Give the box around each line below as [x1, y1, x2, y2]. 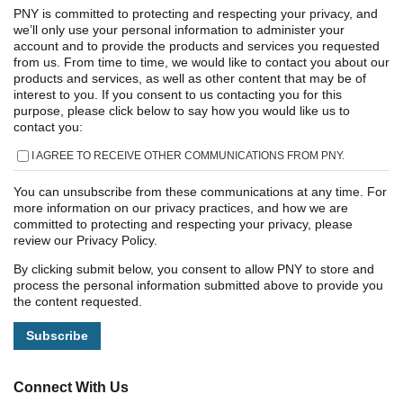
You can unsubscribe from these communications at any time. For [13, 184, 387, 200]
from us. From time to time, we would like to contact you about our [13, 55, 390, 70]
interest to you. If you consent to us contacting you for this [13, 87, 342, 103]
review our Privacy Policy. [13, 233, 157, 248]
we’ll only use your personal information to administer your [13, 22, 345, 38]
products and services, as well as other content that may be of [13, 71, 366, 86]
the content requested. [13, 294, 142, 309]
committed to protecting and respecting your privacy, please [13, 217, 353, 232]
